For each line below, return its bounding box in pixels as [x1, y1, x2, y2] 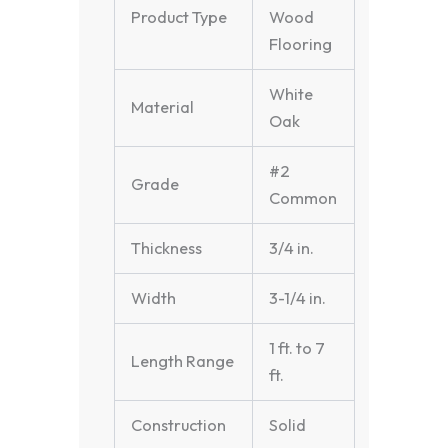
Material [131, 97, 195, 118]
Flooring [269, 34, 333, 55]
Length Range [131, 351, 235, 372]
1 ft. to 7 [269, 338, 326, 359]
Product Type [131, 7, 228, 28]
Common [269, 188, 338, 209]
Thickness [131, 238, 203, 259]
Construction [131, 415, 227, 436]
